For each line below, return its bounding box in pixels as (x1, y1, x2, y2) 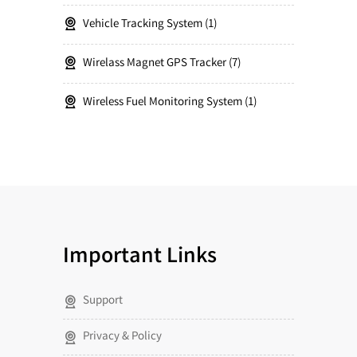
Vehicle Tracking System (83, 16, 202, 33)
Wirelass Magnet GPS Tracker (83, 55, 226, 73)
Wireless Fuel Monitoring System (83, 94, 242, 112)
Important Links (63, 241, 217, 274)
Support (83, 292, 123, 310)
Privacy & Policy (83, 328, 162, 346)
